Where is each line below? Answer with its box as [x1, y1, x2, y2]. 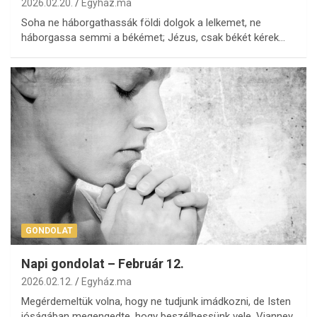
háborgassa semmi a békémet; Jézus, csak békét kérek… [21, 30, 285, 44]
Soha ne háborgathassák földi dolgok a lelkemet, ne [21, 16, 261, 29]
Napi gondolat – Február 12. [21, 255, 184, 271]
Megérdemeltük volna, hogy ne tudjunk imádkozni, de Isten [21, 294, 291, 308]
